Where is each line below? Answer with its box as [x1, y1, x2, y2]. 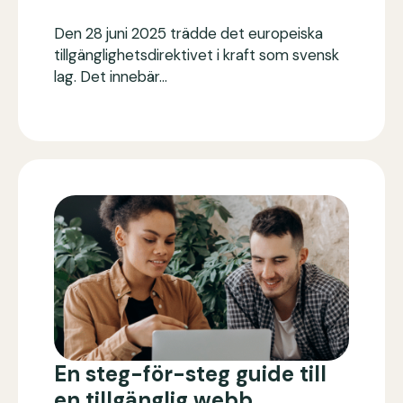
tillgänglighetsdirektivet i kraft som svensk [54, 44, 339, 65]
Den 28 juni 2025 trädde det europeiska [54, 22, 323, 43]
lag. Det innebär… [54, 66, 167, 86]
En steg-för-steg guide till [54, 360, 327, 389]
